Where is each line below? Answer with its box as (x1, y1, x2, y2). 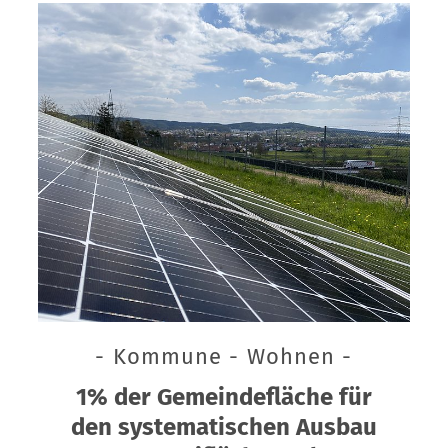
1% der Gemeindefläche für (75, 383, 372, 412)
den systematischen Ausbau (70, 413, 377, 442)
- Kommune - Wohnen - (95, 343, 353, 371)
